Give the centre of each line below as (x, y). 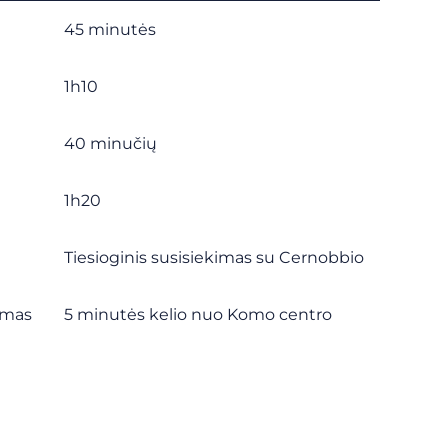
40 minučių (110, 143)
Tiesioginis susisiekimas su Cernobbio (214, 257)
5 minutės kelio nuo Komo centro (198, 314)
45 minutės (110, 29)
